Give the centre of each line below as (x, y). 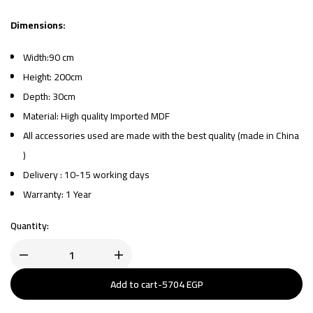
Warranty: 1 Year (58, 194)
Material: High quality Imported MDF (97, 116)
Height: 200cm (53, 77)
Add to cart (134, 284)
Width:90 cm (49, 57)
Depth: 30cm (50, 96)
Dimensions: (39, 25)
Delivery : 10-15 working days (87, 174)
